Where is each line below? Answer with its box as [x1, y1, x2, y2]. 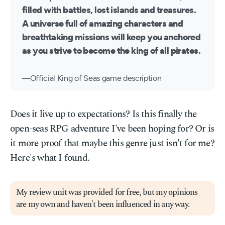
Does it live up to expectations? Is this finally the [10, 107, 197, 122]
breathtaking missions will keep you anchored [22, 33, 201, 42]
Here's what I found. [10, 151, 89, 165]
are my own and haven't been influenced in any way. [16, 198, 190, 211]
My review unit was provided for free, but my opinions [16, 186, 198, 199]
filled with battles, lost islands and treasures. [22, 6, 196, 15]
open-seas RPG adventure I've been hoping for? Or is [10, 122, 214, 136]
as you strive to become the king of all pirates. [22, 47, 201, 56]
